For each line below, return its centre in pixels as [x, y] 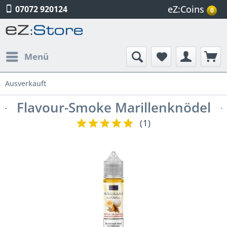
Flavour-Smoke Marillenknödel [113, 107]
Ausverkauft [26, 83]
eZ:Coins [186, 9]
